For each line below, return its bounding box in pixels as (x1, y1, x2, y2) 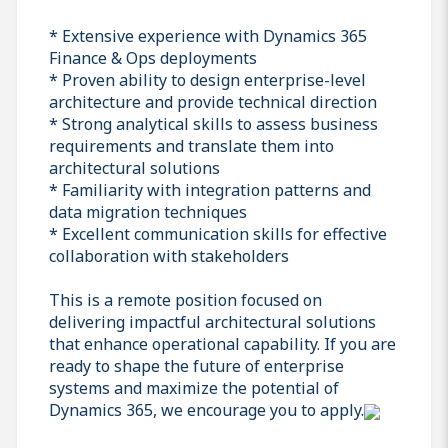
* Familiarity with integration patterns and (49, 178, 371, 201)
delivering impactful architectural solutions (49, 310, 376, 333)
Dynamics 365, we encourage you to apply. (49, 398, 364, 421)
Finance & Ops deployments (49, 46, 261, 69)
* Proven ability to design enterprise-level (49, 68, 366, 91)
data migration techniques (49, 200, 251, 223)
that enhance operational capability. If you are (49, 332, 396, 355)
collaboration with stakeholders (49, 244, 293, 267)
